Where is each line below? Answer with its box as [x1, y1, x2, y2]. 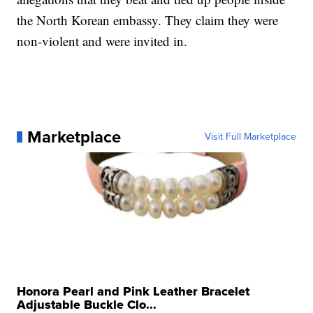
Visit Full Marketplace [204, 129, 296, 144]
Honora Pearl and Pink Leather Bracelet [17, 282, 250, 300]
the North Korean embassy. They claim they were [17, 11, 279, 29]
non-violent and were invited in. [17, 32, 188, 50]
